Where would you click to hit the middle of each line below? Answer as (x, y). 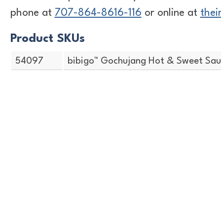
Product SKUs (47, 39)
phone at (32, 13)
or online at (171, 13)
